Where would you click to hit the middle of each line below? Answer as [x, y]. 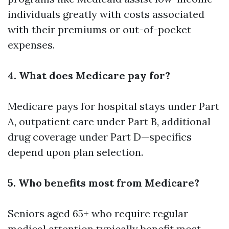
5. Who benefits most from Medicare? [104, 183]
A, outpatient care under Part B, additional [109, 121]
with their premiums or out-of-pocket [99, 29]
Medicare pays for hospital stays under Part [113, 106]
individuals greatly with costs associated [106, 14]
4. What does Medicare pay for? [89, 75]
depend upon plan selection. [75, 152]
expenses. [31, 45]
